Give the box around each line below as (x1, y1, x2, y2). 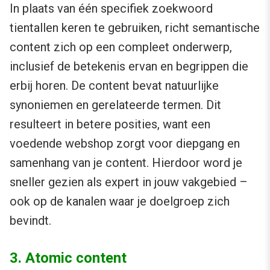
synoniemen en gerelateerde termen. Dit (10, 98, 221, 113)
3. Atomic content (10, 250, 127, 267)
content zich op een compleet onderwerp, (10, 40, 232, 55)
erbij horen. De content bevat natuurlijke (10, 78, 219, 93)
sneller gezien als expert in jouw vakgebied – (10, 175, 248, 190)
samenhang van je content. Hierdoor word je (10, 155, 242, 171)
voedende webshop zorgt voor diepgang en (10, 136, 240, 151)
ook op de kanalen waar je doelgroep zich (10, 194, 230, 209)
